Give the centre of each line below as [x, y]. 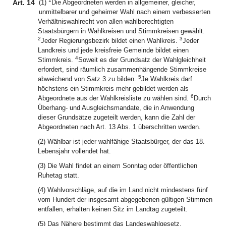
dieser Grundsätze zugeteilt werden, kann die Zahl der [117, 117]
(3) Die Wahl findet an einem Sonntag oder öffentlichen [118, 166]
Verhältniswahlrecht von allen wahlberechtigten [106, 21]
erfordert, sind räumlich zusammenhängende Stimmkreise [122, 69]
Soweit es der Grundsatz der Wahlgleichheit [142, 60]
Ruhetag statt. [59, 175]
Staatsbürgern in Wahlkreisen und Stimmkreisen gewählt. [121, 31]
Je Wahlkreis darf [167, 79]
